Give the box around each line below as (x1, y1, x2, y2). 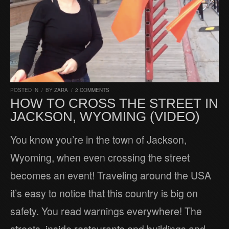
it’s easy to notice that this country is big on (10, 186, 198, 201)
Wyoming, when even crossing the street (10, 150, 190, 165)
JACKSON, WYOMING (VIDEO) (10, 109, 200, 125)
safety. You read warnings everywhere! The (10, 204, 202, 219)
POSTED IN (10, 86, 40, 94)
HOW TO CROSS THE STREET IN (10, 96, 218, 111)
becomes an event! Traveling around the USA (10, 168, 211, 183)
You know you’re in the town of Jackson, (10, 132, 187, 147)
